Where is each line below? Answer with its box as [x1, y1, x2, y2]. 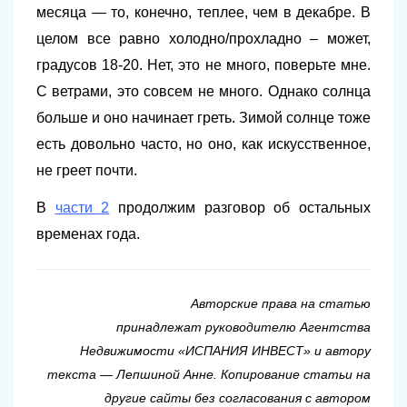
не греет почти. [36, 163, 137, 179]
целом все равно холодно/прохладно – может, [36, 31, 371, 47]
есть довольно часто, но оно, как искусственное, [36, 136, 371, 153]
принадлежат [116, 320, 205, 335]
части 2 [55, 200, 110, 216]
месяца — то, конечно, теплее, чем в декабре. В [36, 5, 371, 21]
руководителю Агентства [205, 320, 371, 335]
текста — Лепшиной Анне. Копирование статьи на [47, 367, 371, 382]
